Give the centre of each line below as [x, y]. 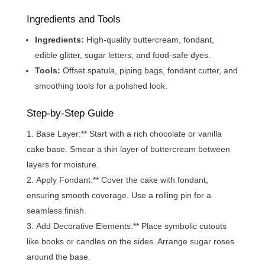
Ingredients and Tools [73, 19]
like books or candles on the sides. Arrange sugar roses [130, 241]
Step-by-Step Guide [70, 113]
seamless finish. [56, 210]
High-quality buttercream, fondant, [150, 39]
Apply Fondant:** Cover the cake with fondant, [122, 180]
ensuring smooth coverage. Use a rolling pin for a [119, 195]
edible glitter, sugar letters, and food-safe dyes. [122, 55]
